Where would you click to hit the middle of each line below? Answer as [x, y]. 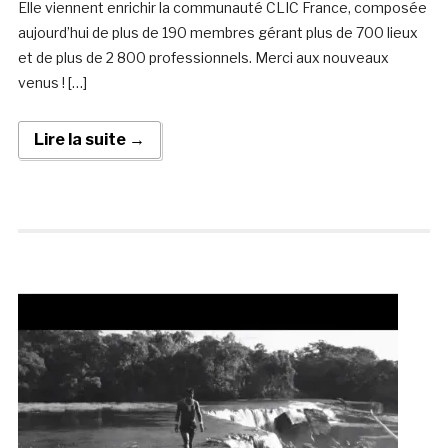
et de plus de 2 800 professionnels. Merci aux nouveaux [203, 58]
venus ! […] [52, 83]
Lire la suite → [89, 140]
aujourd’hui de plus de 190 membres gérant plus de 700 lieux [217, 33]
